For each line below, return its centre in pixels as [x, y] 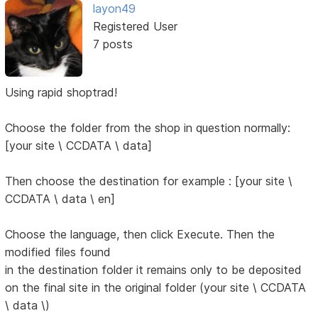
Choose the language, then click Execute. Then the [140, 234]
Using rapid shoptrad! [61, 92]
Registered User [135, 26]
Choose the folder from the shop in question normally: [148, 127]
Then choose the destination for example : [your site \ [149, 181]
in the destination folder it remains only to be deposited [154, 269]
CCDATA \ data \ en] [60, 198]
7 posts [113, 44]
